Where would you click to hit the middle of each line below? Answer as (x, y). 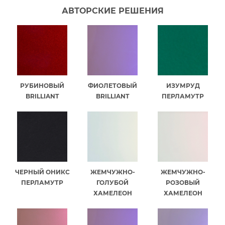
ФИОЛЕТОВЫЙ (113, 85)
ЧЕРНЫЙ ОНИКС (42, 172)
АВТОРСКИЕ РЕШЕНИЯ (113, 11)
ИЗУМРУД (183, 85)
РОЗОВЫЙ (183, 182)
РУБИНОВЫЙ (42, 85)
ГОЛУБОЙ (113, 182)
